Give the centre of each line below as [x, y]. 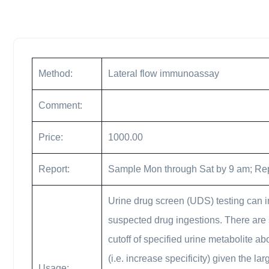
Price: [51, 137]
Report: [54, 169]
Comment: [60, 105]
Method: [56, 74]
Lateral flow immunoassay [164, 74]
